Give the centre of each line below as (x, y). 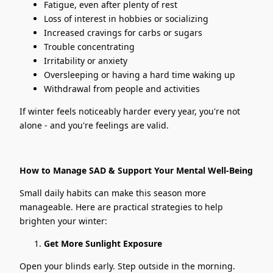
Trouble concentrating (89, 47)
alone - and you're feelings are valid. (94, 126)
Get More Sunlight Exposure (103, 244)
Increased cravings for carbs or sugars (123, 33)
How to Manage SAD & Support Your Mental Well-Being (136, 171)
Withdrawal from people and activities (122, 89)
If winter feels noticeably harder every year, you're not (130, 112)
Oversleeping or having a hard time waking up (140, 75)
